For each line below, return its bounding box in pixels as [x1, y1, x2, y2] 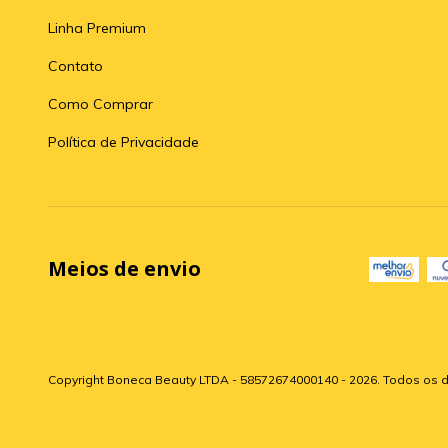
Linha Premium [48, 18, 146, 37]
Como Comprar [48, 94, 153, 113]
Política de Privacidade [48, 132, 199, 151]
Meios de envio [48, 254, 201, 282]
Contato [48, 56, 103, 75]
